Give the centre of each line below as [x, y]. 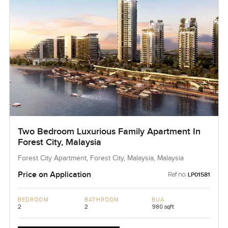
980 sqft [163, 206]
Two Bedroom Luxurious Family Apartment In [109, 131]
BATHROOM [102, 199]
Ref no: [178, 174]
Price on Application [54, 174]
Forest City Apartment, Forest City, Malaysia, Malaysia [101, 158]
